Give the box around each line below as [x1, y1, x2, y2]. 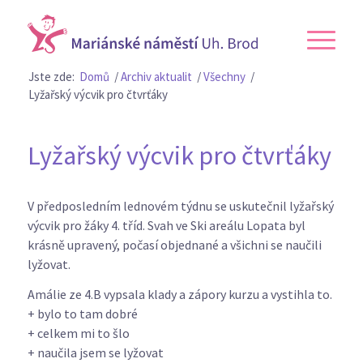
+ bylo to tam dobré [27, 305, 138, 322]
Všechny [203, 69, 246, 84]
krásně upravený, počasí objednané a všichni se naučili [27, 236, 322, 253]
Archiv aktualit [120, 69, 192, 84]
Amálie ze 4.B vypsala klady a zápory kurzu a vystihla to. [27, 286, 332, 303]
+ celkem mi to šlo [27, 325, 130, 342]
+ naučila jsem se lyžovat [27, 344, 164, 361]
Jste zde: [28, 69, 75, 84]
